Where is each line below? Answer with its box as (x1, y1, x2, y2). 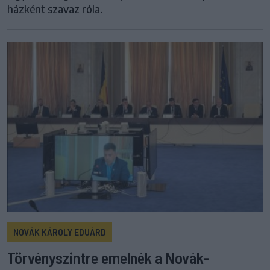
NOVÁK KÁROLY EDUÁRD (13, 226, 106, 238)
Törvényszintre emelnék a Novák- (7, 248, 209, 268)
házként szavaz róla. (7, 2, 102, 16)
